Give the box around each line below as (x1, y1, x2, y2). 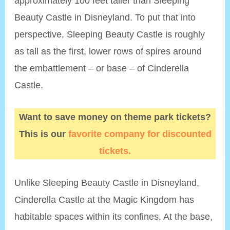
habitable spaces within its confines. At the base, (14, 211, 213, 222)
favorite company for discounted (68, 128, 212, 140)
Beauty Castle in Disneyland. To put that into (14, 12, 196, 23)
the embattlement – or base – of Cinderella (14, 63, 189, 73)
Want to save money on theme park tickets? (19, 111, 211, 123)
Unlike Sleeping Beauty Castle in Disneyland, (14, 177, 200, 188)
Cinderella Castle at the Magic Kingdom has (14, 194, 195, 205)
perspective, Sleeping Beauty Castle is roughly (14, 29, 205, 40)
